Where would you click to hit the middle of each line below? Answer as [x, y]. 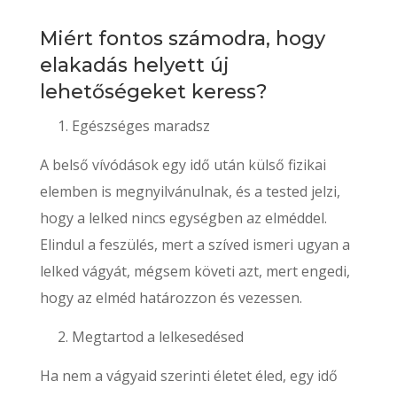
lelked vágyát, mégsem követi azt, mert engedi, [195, 272]
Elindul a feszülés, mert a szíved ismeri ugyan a [195, 245]
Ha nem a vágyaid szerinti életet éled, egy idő [188, 376]
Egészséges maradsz [140, 126]
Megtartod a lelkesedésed [157, 337]
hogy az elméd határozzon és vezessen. [171, 298]
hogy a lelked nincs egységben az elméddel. [183, 218]
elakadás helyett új [134, 66]
